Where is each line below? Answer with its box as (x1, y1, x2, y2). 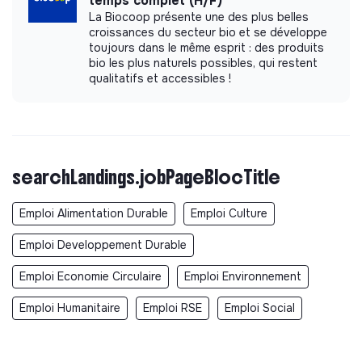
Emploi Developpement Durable (19, 237, 187, 252)
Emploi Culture (191, 205, 267, 221)
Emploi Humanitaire (19, 300, 120, 315)
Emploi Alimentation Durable (19, 205, 168, 221)
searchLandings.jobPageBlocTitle (12, 164, 280, 189)
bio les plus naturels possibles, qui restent (89, 55, 318, 70)
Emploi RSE (143, 300, 202, 315)
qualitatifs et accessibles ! (89, 70, 231, 86)
